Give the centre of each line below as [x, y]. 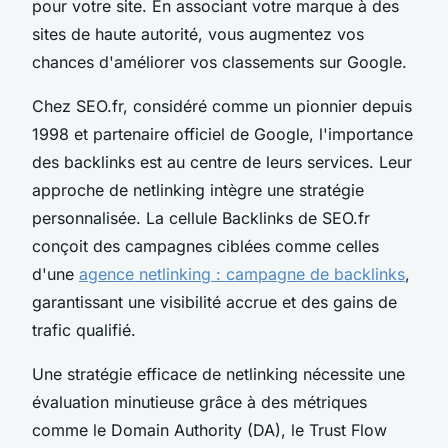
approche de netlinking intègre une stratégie [198, 189]
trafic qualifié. [84, 329]
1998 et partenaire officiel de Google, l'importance [222, 133]
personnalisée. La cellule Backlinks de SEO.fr [201, 217]
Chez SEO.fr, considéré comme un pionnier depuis [222, 105]
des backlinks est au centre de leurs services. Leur [222, 161]
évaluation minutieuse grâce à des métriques [199, 401]
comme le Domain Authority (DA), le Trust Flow [209, 429]
